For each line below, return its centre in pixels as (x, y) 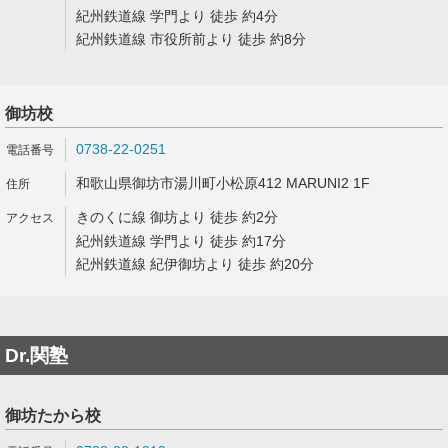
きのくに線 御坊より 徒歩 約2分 (177, 217)
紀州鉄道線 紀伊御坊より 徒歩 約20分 (195, 264)
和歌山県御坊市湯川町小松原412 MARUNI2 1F (223, 183)
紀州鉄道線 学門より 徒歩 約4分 (177, 16)
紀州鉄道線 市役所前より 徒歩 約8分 (191, 39)
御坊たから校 (53, 415)
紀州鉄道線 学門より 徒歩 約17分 (181, 241)
